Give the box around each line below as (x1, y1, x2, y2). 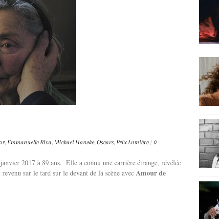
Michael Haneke (54, 138, 94, 146)
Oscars (97, 138, 114, 146)
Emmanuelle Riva (7, 138, 52, 146)
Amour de (136, 167, 166, 178)
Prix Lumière (116, 138, 149, 146)
